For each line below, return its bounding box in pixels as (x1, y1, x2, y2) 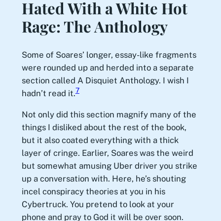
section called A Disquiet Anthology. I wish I (21, 75, 189, 86)
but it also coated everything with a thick (21, 135, 179, 145)
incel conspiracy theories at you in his (21, 186, 165, 196)
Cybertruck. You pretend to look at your (21, 199, 174, 209)
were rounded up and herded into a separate (21, 63, 194, 73)
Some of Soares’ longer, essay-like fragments (21, 50, 196, 60)
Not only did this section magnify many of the (21, 109, 196, 119)
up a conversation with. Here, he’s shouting (21, 173, 186, 184)
